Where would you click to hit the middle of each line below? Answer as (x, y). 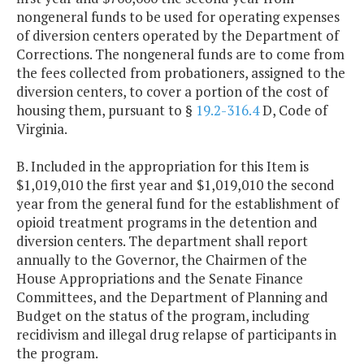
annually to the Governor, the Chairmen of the (162, 260)
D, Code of (293, 110)
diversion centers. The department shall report (162, 241)
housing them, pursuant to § (106, 110)
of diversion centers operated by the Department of (178, 36)
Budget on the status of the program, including (162, 316)
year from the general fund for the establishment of (178, 204)
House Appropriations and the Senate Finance (160, 279)
